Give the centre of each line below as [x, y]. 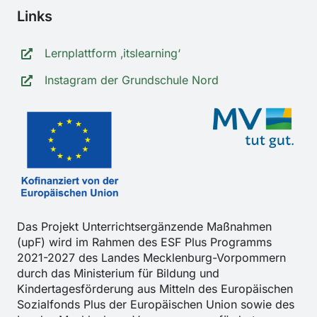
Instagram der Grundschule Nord [131, 80]
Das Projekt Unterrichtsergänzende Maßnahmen [145, 226]
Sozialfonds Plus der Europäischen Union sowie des [156, 304]
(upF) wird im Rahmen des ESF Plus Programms [145, 242]
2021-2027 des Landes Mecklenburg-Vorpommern [152, 257]
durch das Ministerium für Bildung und [119, 273]
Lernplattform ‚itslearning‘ [112, 53]
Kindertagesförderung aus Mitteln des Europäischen [155, 288]
